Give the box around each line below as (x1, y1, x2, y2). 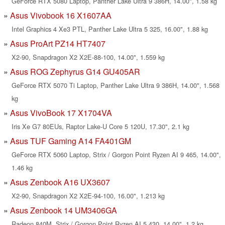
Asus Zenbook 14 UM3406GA (10, 204, 117, 216)
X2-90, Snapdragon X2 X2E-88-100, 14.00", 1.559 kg (12, 52, 165, 62)
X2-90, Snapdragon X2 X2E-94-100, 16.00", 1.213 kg (12, 191, 165, 201)
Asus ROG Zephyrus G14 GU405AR (10, 66, 140, 78)
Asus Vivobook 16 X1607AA (10, 10, 111, 22)
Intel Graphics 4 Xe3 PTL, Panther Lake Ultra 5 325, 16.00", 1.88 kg (12, 24, 208, 34)
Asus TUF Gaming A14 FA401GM (10, 135, 131, 147)
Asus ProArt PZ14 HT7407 (10, 38, 105, 50)
